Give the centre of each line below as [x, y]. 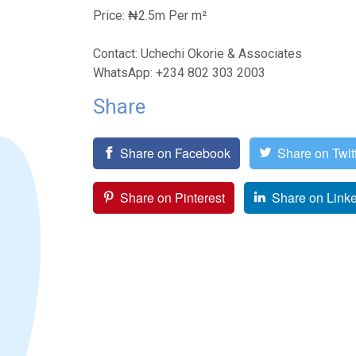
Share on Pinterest [173, 197]
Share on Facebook [176, 153]
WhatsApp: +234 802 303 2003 [179, 73]
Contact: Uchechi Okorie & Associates [197, 54]
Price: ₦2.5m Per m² [150, 15]
